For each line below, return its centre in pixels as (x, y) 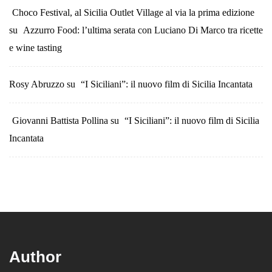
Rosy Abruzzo (37, 84)
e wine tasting (36, 48)
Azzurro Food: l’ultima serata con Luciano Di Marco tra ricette (143, 30)
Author (35, 257)
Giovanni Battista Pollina (60, 121)
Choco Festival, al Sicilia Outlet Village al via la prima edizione (133, 12)
